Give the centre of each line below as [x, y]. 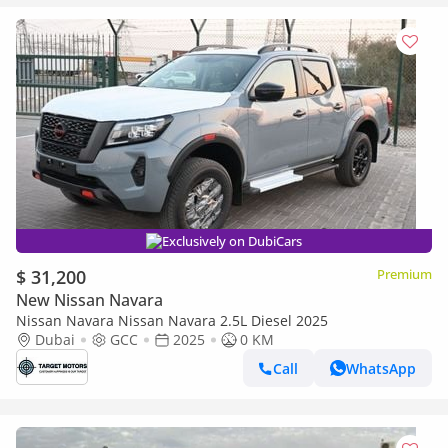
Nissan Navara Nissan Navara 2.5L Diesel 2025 [172, 320]
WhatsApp [381, 368]
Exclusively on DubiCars [232, 241]
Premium [404, 274]
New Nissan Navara [89, 300]
